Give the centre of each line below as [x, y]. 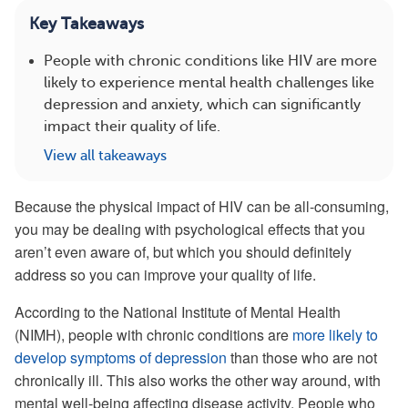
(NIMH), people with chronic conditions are [153, 335]
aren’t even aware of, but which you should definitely [183, 252]
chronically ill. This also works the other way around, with [198, 380]
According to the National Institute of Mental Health [178, 312]
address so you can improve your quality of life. [165, 275]
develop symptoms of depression [121, 357]
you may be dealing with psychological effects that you [190, 229]
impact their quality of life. [132, 127]
